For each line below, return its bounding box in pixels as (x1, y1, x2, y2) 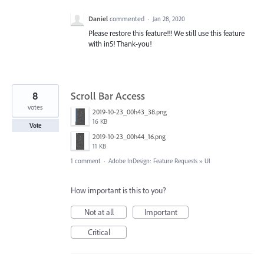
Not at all (84, 207, 114, 217)
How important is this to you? (71, 185, 166, 196)
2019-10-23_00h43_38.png (93, 107, 167, 116)
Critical (87, 227, 110, 237)
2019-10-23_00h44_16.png (93, 132, 166, 141)
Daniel (88, 14, 108, 23)
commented (110, 14, 146, 23)
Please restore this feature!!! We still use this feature (88, 28, 245, 38)
